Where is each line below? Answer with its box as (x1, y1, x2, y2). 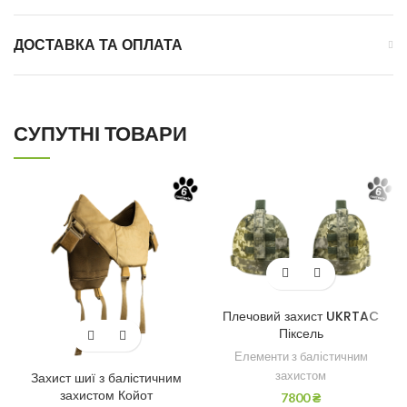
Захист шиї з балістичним (31, 369, 182, 388)
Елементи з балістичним (233, 348, 368, 363)
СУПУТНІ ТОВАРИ (14, 120, 187, 149)
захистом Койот (60, 386, 153, 405)
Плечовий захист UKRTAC (223, 306, 379, 325)
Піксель (278, 323, 323, 342)
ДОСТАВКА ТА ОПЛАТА (14, 35, 183, 56)
